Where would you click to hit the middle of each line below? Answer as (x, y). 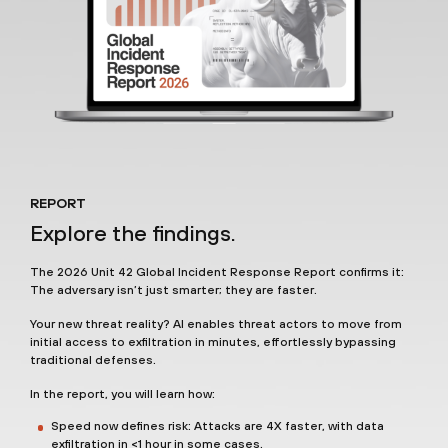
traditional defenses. (93, 360)
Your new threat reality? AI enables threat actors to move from (216, 324)
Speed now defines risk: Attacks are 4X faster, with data (217, 426)
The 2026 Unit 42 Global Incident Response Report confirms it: (217, 272)
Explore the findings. (133, 233)
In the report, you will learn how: (122, 394)
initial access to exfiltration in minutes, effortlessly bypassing (213, 342)
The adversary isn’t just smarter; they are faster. (173, 290)
